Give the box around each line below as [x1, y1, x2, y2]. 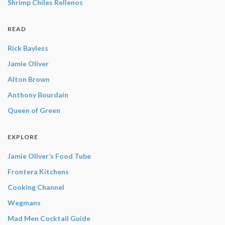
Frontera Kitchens [8, 167, 69, 176]
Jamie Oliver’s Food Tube [8, 151, 91, 160]
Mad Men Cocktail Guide [8, 213, 90, 222]
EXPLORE [8, 133, 38, 141]
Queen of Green [8, 105, 60, 115]
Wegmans [8, 198, 41, 207]
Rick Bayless [8, 43, 48, 52]
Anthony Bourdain [8, 90, 68, 99]
